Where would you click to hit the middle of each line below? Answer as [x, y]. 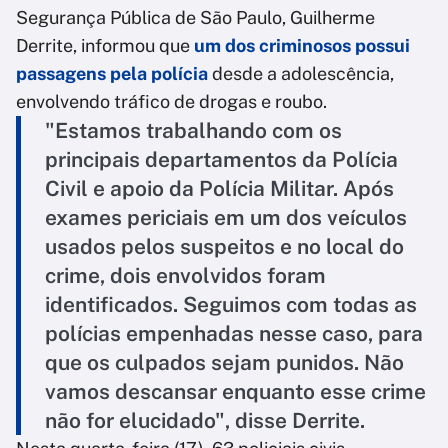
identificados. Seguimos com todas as [231, 305]
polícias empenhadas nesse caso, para [234, 334]
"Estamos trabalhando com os [193, 131]
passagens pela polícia [112, 74]
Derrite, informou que [105, 46]
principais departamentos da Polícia [221, 160]
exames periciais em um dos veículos [226, 218]
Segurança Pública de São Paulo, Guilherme [195, 18]
